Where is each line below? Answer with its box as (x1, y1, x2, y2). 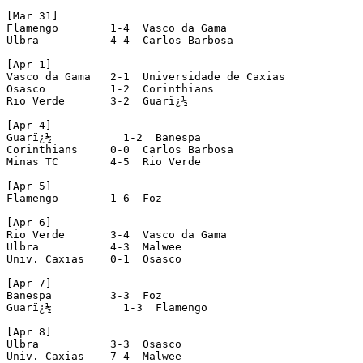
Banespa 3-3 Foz (6, 288, 162, 301)
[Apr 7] (6, 276, 52, 289)
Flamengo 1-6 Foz (6, 191, 162, 204)
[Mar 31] (6, 9, 58, 22)
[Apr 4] (6, 118, 52, 131)
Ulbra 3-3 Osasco (6, 337, 181, 350)
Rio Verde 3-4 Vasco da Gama (6, 228, 227, 241)
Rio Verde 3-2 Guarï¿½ (6, 94, 188, 107)
